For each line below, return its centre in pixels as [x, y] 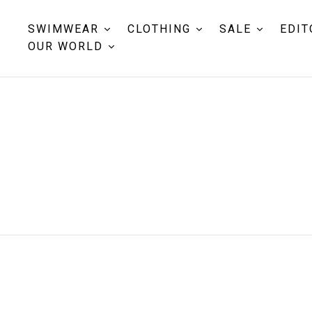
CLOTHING [159, 29]
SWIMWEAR [63, 29]
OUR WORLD [65, 46]
